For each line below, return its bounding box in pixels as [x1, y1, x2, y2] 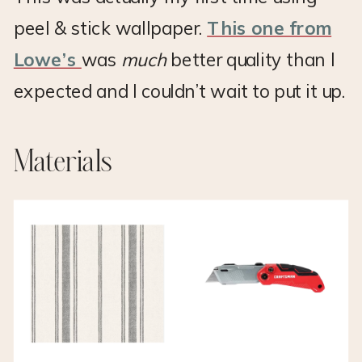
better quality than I [170, 48, 335, 72]
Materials [13, 148, 112, 178]
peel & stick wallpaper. [13, 16, 208, 40]
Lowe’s [13, 48, 82, 72]
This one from [207, 16, 332, 40]
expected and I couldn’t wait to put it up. [13, 80, 346, 103]
